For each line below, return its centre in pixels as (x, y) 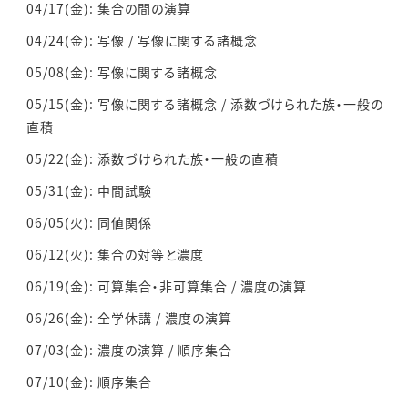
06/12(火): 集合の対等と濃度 (115, 255)
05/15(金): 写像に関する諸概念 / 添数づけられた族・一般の (205, 104)
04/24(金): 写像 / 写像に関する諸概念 (142, 41)
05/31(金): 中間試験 (89, 191)
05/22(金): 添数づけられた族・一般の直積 (153, 159)
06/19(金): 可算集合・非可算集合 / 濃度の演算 (167, 286)
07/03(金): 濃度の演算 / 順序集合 (129, 350)
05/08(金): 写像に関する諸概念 (122, 72)
